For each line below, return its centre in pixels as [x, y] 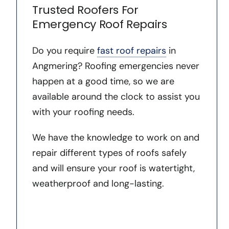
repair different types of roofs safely [109, 153]
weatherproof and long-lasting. [98, 184]
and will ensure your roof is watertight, [113, 168]
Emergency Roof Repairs [99, 25]
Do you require [64, 51]
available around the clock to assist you [116, 97]
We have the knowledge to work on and [116, 138]
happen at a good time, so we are [103, 82]
